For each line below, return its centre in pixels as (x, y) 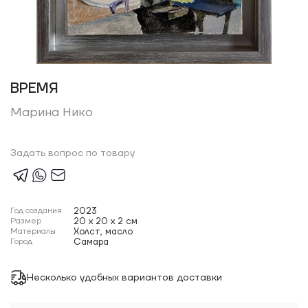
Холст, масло (103, 232)
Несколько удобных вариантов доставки (124, 277)
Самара (91, 242)
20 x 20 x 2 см (106, 221)
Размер (26, 221)
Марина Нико (52, 112)
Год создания (36, 211)
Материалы (33, 231)
